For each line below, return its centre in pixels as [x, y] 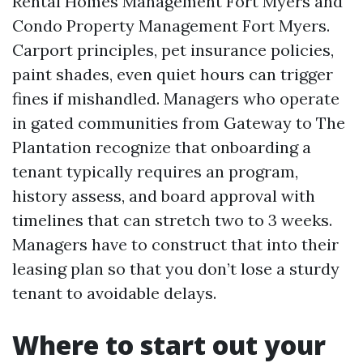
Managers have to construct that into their [175, 244]
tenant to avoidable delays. [114, 293]
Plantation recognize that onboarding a [162, 147]
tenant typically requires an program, [155, 171]
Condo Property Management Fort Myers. [171, 26]
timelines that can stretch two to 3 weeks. [172, 220]
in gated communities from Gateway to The [179, 123]
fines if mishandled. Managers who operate [176, 98]
